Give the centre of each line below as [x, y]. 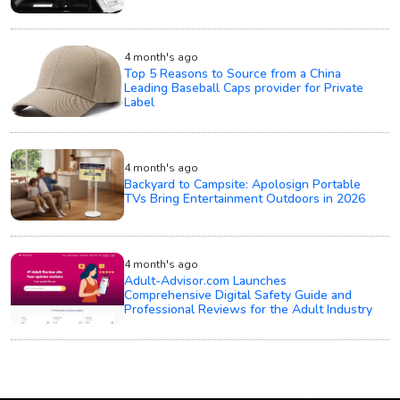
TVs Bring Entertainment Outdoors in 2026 [245, 199]
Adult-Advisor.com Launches [206, 281]
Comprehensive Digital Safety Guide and [238, 296]
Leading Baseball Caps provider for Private [244, 88]
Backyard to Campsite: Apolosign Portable [243, 185]
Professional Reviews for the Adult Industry [249, 310]
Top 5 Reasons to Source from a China [233, 74]
